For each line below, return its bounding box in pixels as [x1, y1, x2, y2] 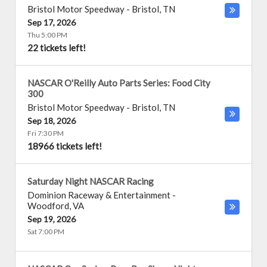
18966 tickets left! [27, 141, 102, 151]
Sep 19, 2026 [27, 214, 76, 224]
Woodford [27, 200, 69, 211]
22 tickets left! [27, 42, 86, 53]
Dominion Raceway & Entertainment [27, 190, 170, 200]
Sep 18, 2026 [27, 116, 76, 126]
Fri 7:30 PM [27, 129, 64, 138]
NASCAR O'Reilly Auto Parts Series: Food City [27, 77, 210, 88]
